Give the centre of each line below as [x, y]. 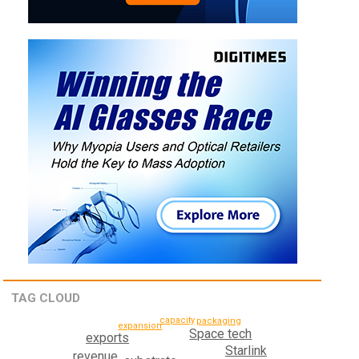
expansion [140, 326]
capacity [177, 320]
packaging [219, 321]
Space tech [221, 333]
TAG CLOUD [46, 298]
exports [108, 338]
